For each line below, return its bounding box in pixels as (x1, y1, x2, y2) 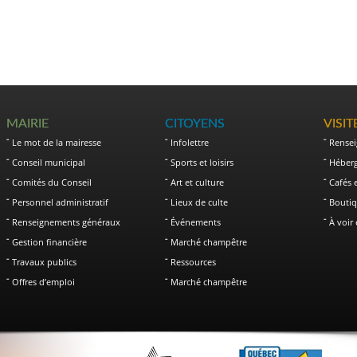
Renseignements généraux (12, 216, 120, 228)
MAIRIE (6, 117, 49, 130)
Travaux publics (12, 256, 76, 268)
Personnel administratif (12, 196, 108, 208)
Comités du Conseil (12, 176, 92, 188)
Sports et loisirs (170, 156, 233, 168)
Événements (170, 216, 221, 228)
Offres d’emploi (12, 276, 75, 288)
